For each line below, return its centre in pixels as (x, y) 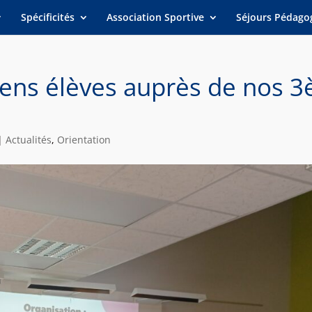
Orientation (84, 140)
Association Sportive (156, 17)
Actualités (28, 140)
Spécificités (48, 17)
